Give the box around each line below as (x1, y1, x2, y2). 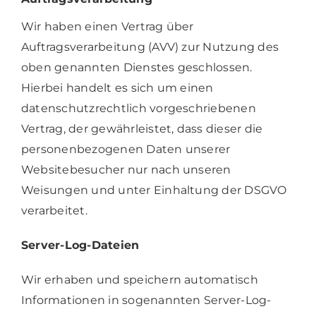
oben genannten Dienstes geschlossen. (20, 60, 253, 74)
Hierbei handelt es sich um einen (20, 80, 214, 95)
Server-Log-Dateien (20, 238, 140, 252)
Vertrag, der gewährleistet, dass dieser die (20, 121, 263, 135)
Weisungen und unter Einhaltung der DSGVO (20, 183, 287, 197)
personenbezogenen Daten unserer (20, 142, 231, 156)
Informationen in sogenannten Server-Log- (20, 293, 272, 307)
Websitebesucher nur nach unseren (20, 162, 231, 176)
